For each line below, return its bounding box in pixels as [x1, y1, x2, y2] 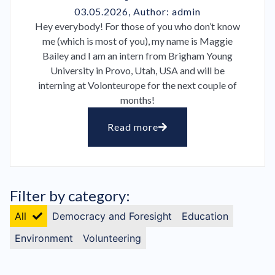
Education [182, 210, 228, 222]
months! [120, 94, 155, 106]
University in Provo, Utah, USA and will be [50, 64, 225, 76]
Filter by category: [10, 187, 130, 204]
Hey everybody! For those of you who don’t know [35, 20, 240, 32]
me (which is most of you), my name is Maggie [42, 35, 233, 47]
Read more [107, 121, 158, 133]
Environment [15, 232, 73, 244]
